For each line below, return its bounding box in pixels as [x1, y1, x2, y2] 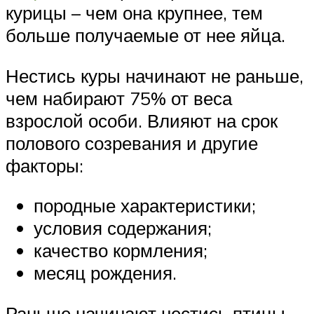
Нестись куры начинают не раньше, [6, 64, 303, 87]
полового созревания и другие [6, 131, 258, 154]
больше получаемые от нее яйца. [6, 24, 285, 47]
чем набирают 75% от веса [6, 86, 232, 109]
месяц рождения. [34, 261, 177, 285]
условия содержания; [34, 217, 212, 240]
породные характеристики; [34, 194, 256, 217]
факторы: [6, 153, 83, 177]
